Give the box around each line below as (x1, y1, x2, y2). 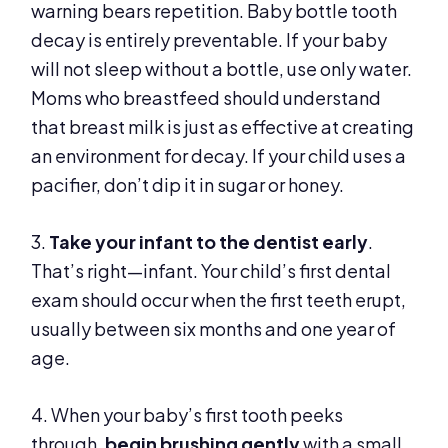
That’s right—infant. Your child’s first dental (31, 258, 392, 282)
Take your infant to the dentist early (49, 229, 369, 253)
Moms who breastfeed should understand (31, 85, 382, 109)
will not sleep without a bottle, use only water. (31, 56, 413, 80)
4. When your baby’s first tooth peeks (31, 402, 344, 426)
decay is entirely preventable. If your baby (31, 27, 388, 51)
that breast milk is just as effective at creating (31, 114, 415, 138)
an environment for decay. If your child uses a (31, 143, 407, 167)
